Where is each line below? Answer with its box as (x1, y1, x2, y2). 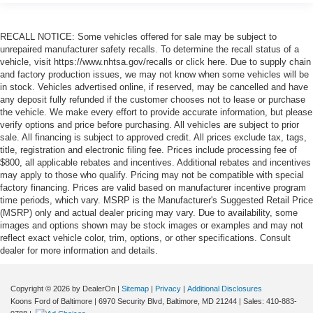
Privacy (155, 284, 181, 293)
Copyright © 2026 (10, 284, 72, 293)
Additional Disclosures (187, 284, 262, 293)
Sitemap (122, 284, 149, 293)
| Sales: (237, 296, 266, 305)
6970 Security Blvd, (96, 296, 164, 305)
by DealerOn (72, 284, 115, 293)
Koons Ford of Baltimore (10, 296, 92, 305)
